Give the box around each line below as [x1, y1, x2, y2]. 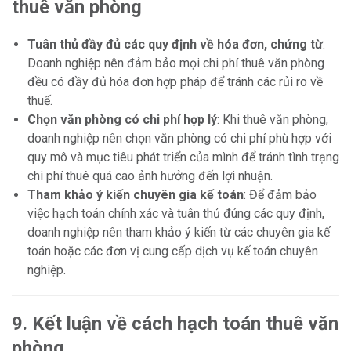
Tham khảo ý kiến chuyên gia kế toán [27, 187, 244, 203]
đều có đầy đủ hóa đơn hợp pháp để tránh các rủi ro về [27, 74, 323, 90]
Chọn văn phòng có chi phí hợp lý [27, 112, 217, 128]
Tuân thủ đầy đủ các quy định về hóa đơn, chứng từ [27, 37, 323, 52]
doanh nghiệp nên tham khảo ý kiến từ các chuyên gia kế [27, 225, 330, 241]
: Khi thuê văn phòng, [217, 112, 328, 128]
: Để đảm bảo [244, 187, 317, 203]
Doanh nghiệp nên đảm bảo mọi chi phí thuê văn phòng [27, 56, 324, 71]
